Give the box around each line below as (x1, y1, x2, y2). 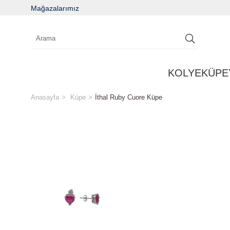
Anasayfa (31, 93, 59, 101)
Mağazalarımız (31, 4, 79, 12)
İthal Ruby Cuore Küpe (95, 93, 162, 101)
